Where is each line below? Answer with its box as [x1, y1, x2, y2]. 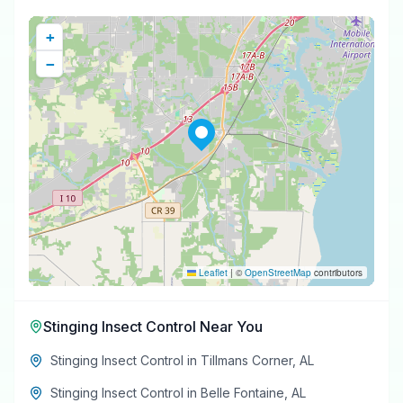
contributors [311, 265, 363, 279]
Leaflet [196, 265, 228, 279]
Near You [196, 317, 263, 336]
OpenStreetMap [245, 265, 311, 279]
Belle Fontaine [201, 384, 284, 400]
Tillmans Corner [201, 352, 292, 368]
